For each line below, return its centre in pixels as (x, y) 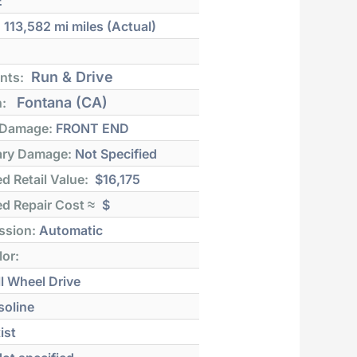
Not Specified (115, 153)
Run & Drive (71, 76)
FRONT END (91, 128)
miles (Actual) (114, 26)
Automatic (70, 230)
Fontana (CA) (61, 102)
